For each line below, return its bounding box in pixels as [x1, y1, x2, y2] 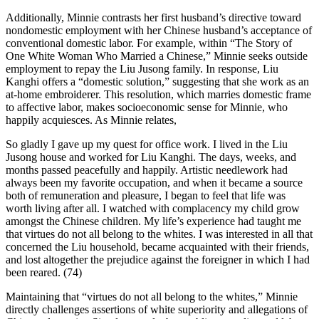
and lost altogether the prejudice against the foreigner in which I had [6, 253, 310, 266]
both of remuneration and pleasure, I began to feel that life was [6, 189, 286, 202]
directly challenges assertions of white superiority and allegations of [6, 303, 308, 315]
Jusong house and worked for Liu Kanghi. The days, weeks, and [6, 150, 296, 163]
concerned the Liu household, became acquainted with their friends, [6, 240, 309, 253]
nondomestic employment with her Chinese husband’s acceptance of [6, 23, 312, 36]
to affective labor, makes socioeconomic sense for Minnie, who [6, 100, 288, 113]
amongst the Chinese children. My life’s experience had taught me [6, 214, 301, 227]
